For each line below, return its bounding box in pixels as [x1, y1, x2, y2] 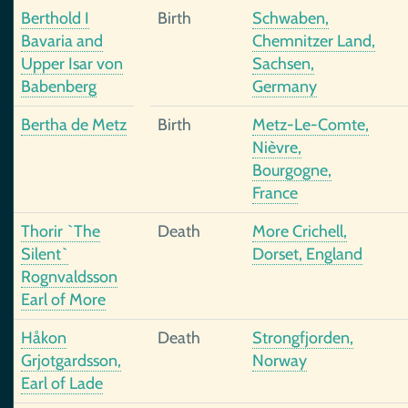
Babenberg [21, 76, 97, 97]
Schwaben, [252, 8, 329, 28]
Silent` [21, 244, 68, 264]
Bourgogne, [252, 160, 331, 180]
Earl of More [21, 290, 106, 310]
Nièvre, [252, 138, 301, 158]
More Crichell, [252, 221, 347, 241]
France [252, 183, 298, 203]
